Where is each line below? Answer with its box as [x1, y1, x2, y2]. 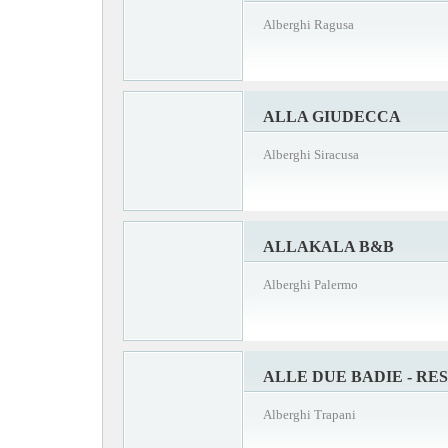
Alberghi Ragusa [263, 16, 354, 32]
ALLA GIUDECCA [263, 107, 401, 125]
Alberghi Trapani [263, 406, 356, 422]
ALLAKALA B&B [263, 237, 394, 255]
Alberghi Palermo [263, 276, 358, 292]
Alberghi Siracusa [263, 146, 359, 162]
